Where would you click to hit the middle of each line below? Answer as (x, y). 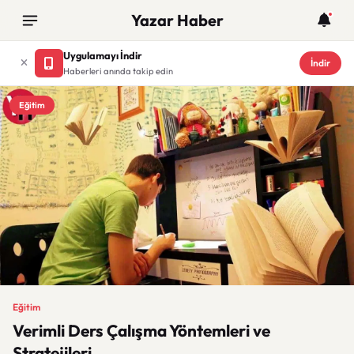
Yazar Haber (177, 20)
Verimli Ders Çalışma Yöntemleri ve (141, 330)
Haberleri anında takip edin (118, 71)
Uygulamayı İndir (103, 55)
